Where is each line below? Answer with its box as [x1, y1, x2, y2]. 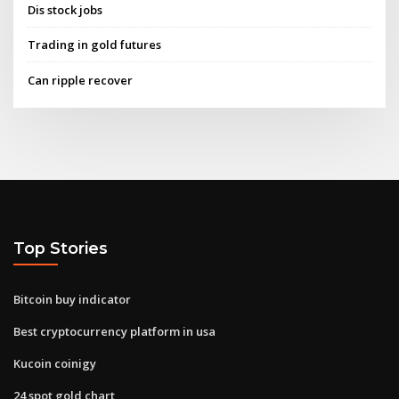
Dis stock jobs [28, 2, 103, 19]
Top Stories [13, 239, 108, 258]
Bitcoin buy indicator [13, 290, 131, 307]
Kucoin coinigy [13, 354, 96, 371]
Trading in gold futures [28, 37, 162, 53]
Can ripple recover [28, 71, 134, 88]
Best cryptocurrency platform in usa [13, 322, 216, 339]
